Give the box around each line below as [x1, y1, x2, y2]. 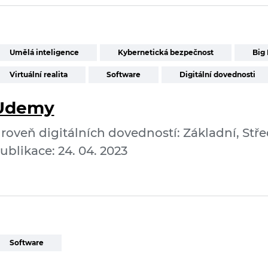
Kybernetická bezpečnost [117, 48, 214, 57]
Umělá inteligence [9, 48, 79, 57]
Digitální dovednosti [179, 70, 255, 79]
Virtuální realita [9, 70, 68, 79]
